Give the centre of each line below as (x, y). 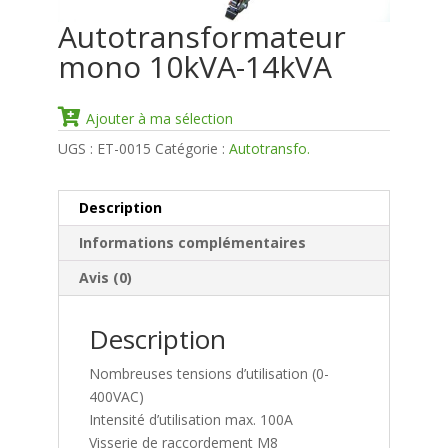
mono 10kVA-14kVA (195, 66)
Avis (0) (105, 277)
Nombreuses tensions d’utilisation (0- (209, 373)
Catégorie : (192, 148)
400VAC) (116, 396)
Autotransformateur (202, 36)
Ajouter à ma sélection (159, 118)
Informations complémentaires (192, 242)
